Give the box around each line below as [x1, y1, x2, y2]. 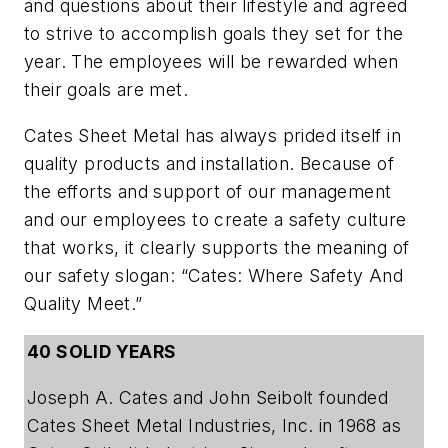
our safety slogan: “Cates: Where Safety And [24, 264, 404, 286]
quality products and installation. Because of [24, 152, 394, 174]
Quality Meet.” [24, 292, 143, 314]
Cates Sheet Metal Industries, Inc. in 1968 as [27, 414, 401, 436]
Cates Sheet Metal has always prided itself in [24, 124, 401, 146]
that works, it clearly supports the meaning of [24, 236, 410, 258]
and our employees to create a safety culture [24, 208, 407, 230]
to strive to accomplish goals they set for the [24, 23, 404, 45]
